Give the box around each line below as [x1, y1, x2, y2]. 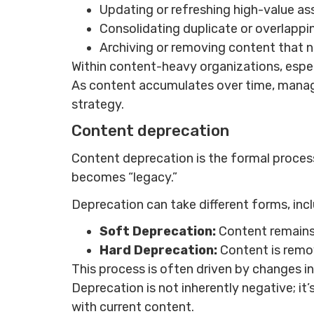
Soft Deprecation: [100, 224, 219, 240]
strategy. [71, 96, 127, 112]
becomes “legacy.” [71, 170, 177, 186]
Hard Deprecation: [100, 243, 220, 259]
